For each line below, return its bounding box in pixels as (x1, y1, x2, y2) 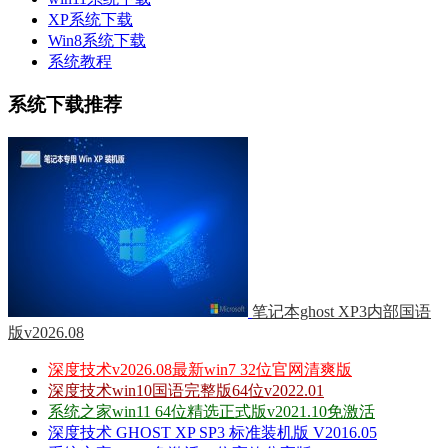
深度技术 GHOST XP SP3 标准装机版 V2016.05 (48, 423, 377, 441)
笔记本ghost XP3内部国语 (252, 302, 431, 320)
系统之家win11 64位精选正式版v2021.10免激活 (48, 402, 375, 420)
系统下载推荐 (8, 93, 122, 115)
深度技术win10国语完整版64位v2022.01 (48, 381, 324, 399)
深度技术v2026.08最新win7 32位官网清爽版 (48, 360, 352, 378)
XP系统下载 (48, 11, 133, 29)
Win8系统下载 (48, 32, 146, 50)
